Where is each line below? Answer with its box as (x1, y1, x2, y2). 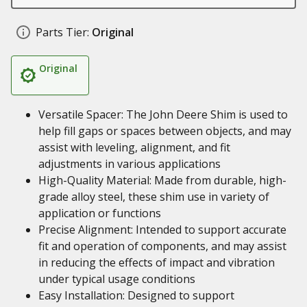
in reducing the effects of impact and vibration (38, 255, 275, 270)
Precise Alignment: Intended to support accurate (38, 222, 286, 237)
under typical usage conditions (38, 271, 195, 286)
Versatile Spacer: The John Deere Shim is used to (38, 107, 288, 122)
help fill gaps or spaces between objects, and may (38, 123, 291, 138)
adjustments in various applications (38, 156, 221, 171)
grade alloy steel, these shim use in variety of (38, 189, 269, 204)
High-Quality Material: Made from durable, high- (38, 173, 286, 188)
